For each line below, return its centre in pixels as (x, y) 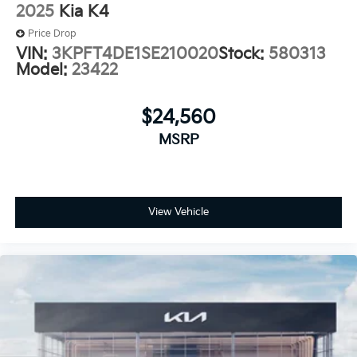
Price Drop (52, 33)
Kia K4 (84, 12)
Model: (44, 70)
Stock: (243, 54)
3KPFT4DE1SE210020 (135, 54)
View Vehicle (178, 212)
